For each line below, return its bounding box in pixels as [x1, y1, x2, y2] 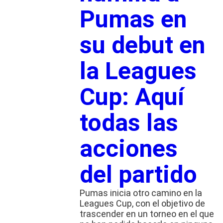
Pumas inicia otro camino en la [79, 187, 202, 198]
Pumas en [79, 4, 187, 33]
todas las [79, 108, 178, 137]
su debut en [79, 30, 205, 59]
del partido [79, 160, 197, 189]
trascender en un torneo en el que [79, 208, 214, 219]
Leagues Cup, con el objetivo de [79, 198, 205, 209]
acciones [79, 134, 178, 163]
